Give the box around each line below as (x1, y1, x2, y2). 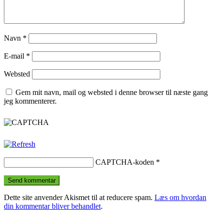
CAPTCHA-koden (95, 157, 154, 166)
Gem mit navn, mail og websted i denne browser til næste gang (15, 88, 208, 96)
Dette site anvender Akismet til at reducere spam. (4, 193, 155, 201)
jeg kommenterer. (4, 96, 57, 105)
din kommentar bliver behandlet (4, 201, 101, 210)
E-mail (4, 51, 26, 60)
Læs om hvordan (155, 193, 206, 201)
